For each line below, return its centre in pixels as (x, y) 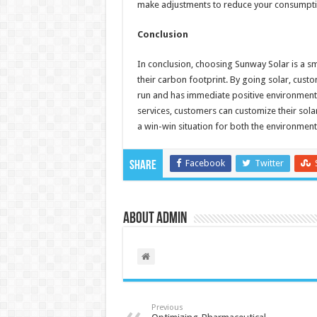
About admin (155, 219)
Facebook (205, 163)
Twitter (269, 163)
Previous (167, 307)
